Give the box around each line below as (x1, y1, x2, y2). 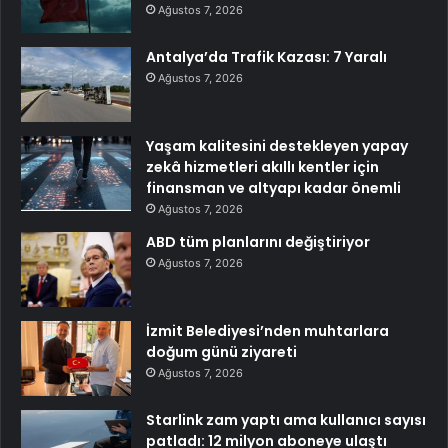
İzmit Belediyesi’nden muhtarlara (146, 321, 389, 342)
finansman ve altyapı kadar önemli (146, 178, 401, 199)
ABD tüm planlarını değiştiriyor (146, 232, 370, 253)
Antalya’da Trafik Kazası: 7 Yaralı (146, 47, 387, 68)
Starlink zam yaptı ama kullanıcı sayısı (146, 410, 426, 431)
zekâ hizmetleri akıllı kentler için (146, 157, 379, 178)
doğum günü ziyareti (146, 342, 297, 363)
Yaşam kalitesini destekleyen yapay (146, 136, 408, 157)
